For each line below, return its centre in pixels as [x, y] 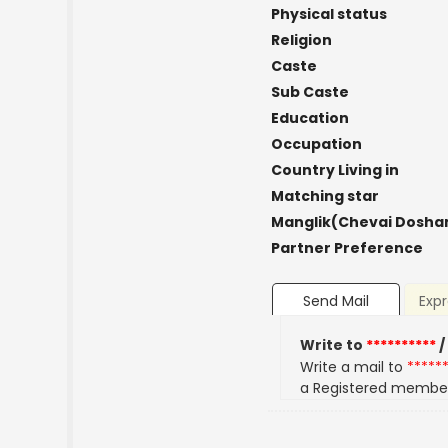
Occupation [316, 144]
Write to [333, 345]
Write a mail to [354, 367]
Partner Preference [346, 248]
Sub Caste [309, 92]
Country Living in [334, 170]
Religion [301, 40]
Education [309, 118]
